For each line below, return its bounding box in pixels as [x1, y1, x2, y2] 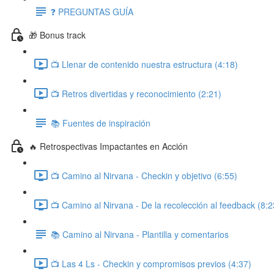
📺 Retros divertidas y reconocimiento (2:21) [51, 87, 221, 100]
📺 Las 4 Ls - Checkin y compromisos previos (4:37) [51, 257, 251, 270]
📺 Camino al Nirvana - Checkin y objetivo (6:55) [51, 169, 237, 182]
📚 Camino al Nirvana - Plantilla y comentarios [51, 228, 229, 240]
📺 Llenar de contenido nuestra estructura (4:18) [51, 57, 238, 70]
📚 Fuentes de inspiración [51, 116, 150, 129]
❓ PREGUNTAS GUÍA [51, 5, 133, 18]
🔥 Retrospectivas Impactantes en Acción [29, 139, 188, 152]
